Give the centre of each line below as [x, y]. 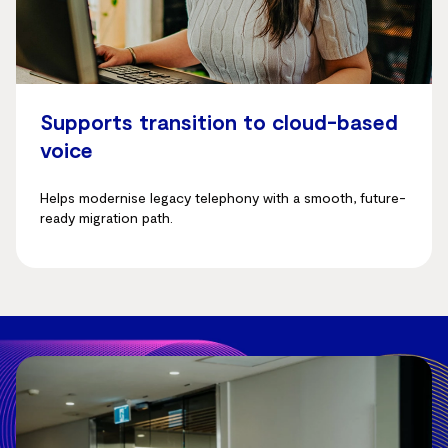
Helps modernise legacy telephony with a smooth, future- [223, 197]
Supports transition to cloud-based [219, 121]
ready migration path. [106, 217]
